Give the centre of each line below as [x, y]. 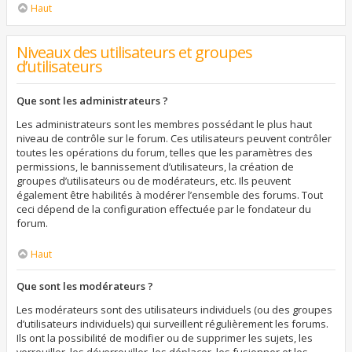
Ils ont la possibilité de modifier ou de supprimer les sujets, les [165, 338]
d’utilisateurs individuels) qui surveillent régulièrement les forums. [172, 324]
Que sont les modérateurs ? [85, 286]
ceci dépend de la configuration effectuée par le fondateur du [164, 209]
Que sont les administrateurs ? [92, 101]
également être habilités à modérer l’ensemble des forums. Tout [170, 195]
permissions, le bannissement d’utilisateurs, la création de [155, 167]
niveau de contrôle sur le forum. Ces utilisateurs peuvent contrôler [174, 138]
